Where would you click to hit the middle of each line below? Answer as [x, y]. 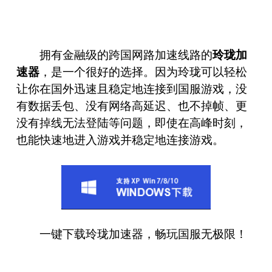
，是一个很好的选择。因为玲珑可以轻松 [143, 72]
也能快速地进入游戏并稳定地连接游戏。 [120, 140]
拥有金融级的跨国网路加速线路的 [126, 55]
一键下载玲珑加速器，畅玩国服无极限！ [144, 234]
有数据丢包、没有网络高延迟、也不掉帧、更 [131, 106]
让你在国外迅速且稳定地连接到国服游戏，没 [131, 89]
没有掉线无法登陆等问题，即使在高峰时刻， [131, 123]
